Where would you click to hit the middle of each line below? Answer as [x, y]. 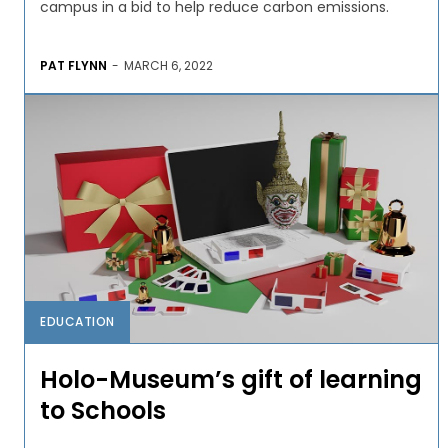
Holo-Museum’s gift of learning [231, 379]
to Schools [103, 410]
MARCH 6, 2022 [168, 65]
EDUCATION [77, 321]
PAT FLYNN [73, 65]
